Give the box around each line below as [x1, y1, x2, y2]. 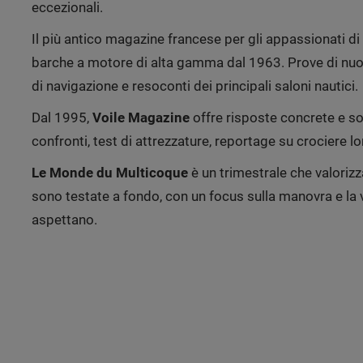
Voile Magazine [92, 109, 190, 126]
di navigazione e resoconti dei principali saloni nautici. [31, 78, 358, 94]
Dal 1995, [31, 109, 92, 126]
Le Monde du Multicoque [31, 164, 188, 181]
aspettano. [31, 211, 97, 228]
